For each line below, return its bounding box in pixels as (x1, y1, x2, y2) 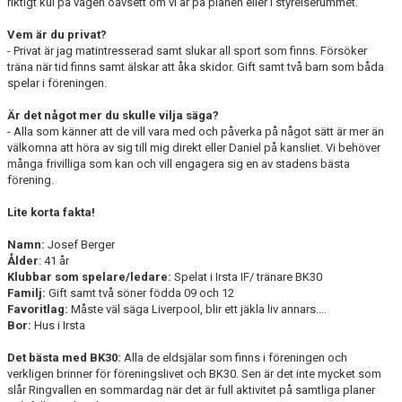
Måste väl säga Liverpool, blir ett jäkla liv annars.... (68, 302, 327, 316)
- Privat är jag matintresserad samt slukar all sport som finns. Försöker (7, 44, 367, 57)
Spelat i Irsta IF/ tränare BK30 (171, 270, 322, 284)
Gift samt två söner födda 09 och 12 (46, 286, 234, 300)
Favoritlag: (7, 302, 68, 316)
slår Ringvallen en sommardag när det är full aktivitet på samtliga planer (7, 383, 375, 397)
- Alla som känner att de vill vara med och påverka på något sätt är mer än (7, 125, 384, 138)
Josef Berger (45, 238, 115, 251)
